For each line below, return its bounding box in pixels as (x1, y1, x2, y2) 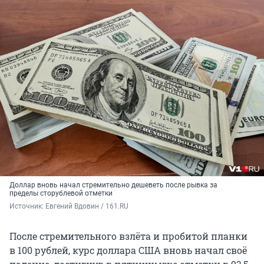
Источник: (9, 202, 45, 211)
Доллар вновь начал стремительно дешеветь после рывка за (9, 181, 217, 190)
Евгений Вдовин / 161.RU (45, 202, 128, 211)
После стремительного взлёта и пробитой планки (9, 230, 247, 243)
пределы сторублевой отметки (9, 189, 113, 198)
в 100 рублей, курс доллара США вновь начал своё (9, 244, 247, 257)
